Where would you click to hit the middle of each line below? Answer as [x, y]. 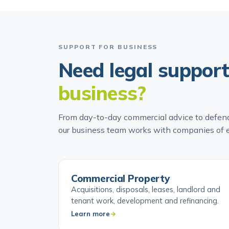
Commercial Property [120, 193]
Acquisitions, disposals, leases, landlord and [146, 204]
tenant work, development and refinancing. [145, 215]
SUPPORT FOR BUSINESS [108, 61]
